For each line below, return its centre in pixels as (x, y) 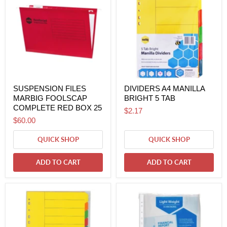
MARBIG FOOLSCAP (50, 98)
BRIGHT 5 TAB (150, 98)
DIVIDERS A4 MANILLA (164, 89)
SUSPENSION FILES (50, 89)
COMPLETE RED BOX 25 (58, 108)
